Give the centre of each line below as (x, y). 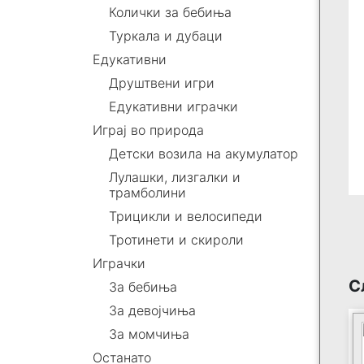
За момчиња (149, 334)
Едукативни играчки (173, 106)
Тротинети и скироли (176, 240)
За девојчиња (152, 310)
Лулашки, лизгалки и (175, 177)
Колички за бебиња (170, 12)
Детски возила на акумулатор (204, 154)
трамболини (147, 193)
